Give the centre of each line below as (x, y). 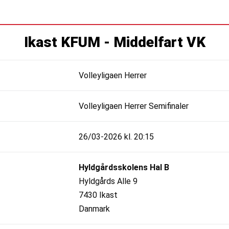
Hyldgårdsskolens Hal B (124, 167)
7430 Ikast (98, 195)
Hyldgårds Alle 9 (108, 181)
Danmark (94, 209)
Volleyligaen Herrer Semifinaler (134, 106)
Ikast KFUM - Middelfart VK (114, 42)
